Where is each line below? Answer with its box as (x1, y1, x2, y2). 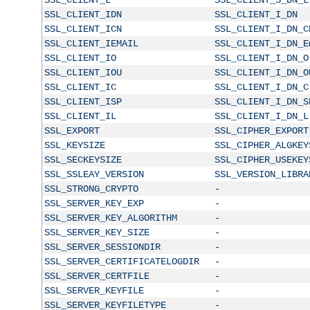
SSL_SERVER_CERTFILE (44, 270, 149, 282)
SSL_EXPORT (44, 125, 100, 136)
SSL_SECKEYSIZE (44, 154, 122, 165)
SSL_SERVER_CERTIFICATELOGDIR (44, 255, 199, 267)
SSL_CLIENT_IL (44, 110, 116, 122)
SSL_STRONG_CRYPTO (44, 183, 138, 194)
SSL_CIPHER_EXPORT (214, 125, 309, 136)
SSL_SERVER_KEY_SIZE (44, 226, 149, 238)
